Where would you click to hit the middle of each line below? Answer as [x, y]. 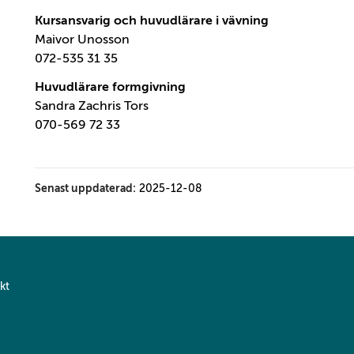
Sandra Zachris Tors [92, 106]
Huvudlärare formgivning [110, 87]
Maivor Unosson [82, 40]
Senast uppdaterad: [85, 188]
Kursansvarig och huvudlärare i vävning [152, 21]
